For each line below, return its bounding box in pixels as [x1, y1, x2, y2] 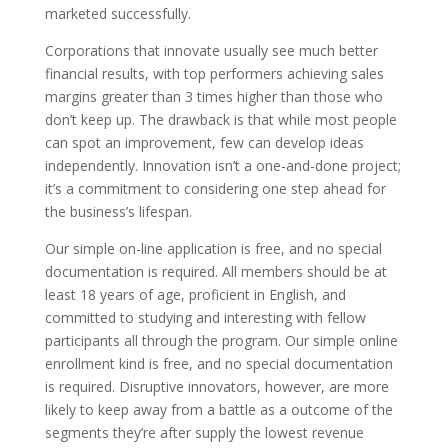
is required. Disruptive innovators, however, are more [44, 377, 389, 397]
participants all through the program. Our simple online [44, 331, 398, 351]
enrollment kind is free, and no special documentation [44, 354, 393, 374]
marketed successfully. [44, 4, 191, 24]
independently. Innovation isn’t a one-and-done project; [44, 156, 401, 176]
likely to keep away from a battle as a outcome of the [44, 400, 393, 420]
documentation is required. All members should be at [44, 262, 387, 282]
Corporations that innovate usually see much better [44, 41, 378, 61]
